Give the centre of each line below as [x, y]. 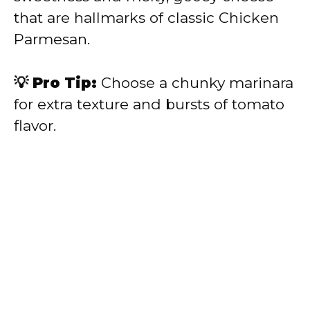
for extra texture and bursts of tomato [149, 104]
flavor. [35, 125]
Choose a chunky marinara [195, 82]
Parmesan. [52, 39]
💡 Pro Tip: [55, 82]
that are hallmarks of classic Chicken [146, 18]
